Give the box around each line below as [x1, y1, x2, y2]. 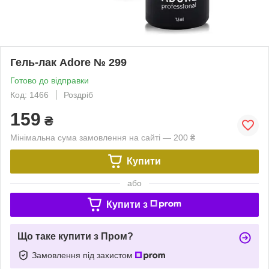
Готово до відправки [10, 75, 89, 85]
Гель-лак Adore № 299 [10, 56, 127, 68]
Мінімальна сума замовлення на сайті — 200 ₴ [10, 132, 195, 142]
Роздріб [64, 89, 93, 100]
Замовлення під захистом [32, 250, 135, 260]
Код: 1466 [10, 89, 49, 100]
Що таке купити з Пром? [17, 231, 133, 241]
